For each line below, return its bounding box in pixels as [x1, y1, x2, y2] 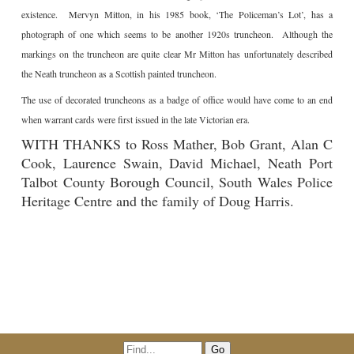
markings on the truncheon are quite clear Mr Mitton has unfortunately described [21, 47, 333, 61]
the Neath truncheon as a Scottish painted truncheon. [21, 67, 217, 81]
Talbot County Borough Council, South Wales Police [21, 172, 333, 192]
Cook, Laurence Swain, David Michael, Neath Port [21, 153, 333, 173]
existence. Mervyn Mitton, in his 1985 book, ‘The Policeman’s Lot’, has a [21, 8, 333, 21]
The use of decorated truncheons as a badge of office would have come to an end [21, 93, 333, 107]
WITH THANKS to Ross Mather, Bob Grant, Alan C [21, 134, 333, 154]
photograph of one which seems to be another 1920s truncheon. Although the [21, 28, 333, 41]
